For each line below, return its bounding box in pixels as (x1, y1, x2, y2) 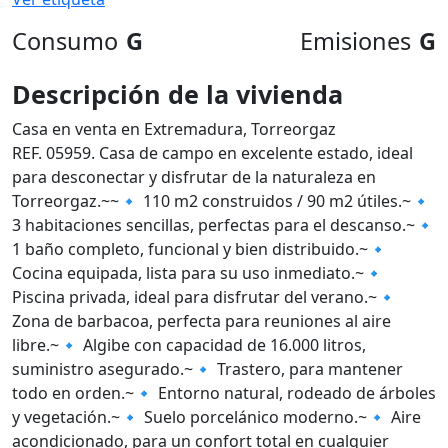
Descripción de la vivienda (12, 77, 343, 111)
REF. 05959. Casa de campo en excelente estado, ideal (12, 142, 413, 164)
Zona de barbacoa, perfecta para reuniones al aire (12, 310, 391, 332)
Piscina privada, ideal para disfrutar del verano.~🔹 (12, 286, 397, 308)
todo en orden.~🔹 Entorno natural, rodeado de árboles (12, 382, 436, 404)
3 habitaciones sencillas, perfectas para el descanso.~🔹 (12, 214, 435, 236)
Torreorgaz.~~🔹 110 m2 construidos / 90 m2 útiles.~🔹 (12, 190, 431, 212)
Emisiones (300, 25, 411, 57)
